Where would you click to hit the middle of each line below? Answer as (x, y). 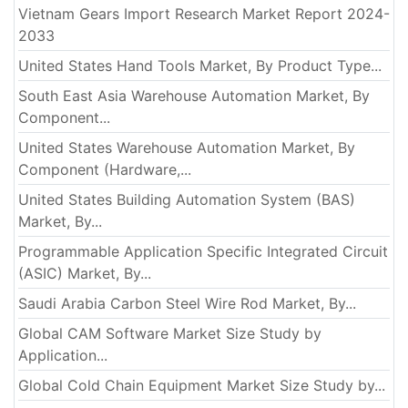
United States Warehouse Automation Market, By (187, 148)
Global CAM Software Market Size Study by (170, 334)
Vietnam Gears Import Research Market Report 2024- (204, 14)
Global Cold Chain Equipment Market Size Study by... (202, 386)
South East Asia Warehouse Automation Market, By (194, 96)
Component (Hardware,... (105, 170)
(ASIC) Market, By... (85, 274)
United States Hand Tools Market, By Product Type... (200, 66)
